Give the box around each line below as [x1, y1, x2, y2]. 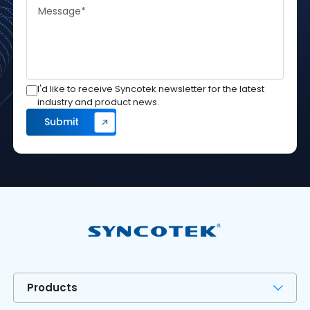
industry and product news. [37, 95, 160, 109]
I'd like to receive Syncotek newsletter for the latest [37, 82, 265, 95]
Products [27, 280, 78, 295]
